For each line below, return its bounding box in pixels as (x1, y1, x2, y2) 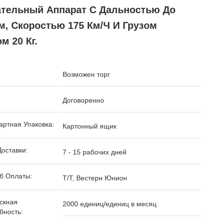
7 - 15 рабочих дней (63, 148, 127, 156)
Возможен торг (63, 70, 110, 78)
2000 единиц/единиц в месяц (63, 200, 156, 208)
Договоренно (63, 96, 104, 104)
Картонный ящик (63, 122, 116, 130)
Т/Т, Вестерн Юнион (63, 174, 127, 182)
